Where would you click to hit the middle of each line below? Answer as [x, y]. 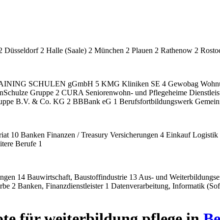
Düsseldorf [22, 50]
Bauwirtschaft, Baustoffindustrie [78, 177]
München [110, 50]
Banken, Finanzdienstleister [61, 186]
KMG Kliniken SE [132, 84]
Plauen [143, 50]
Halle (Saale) [67, 50]
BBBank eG [93, 101]
